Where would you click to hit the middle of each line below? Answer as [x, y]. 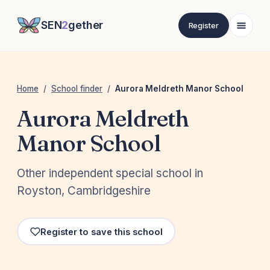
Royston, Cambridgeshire [84, 191]
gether [86, 25]
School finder [77, 89]
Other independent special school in [110, 174]
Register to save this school [101, 231]
